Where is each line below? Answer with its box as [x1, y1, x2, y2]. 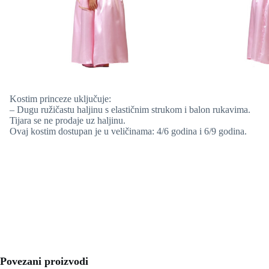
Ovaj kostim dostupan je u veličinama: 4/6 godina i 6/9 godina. [10, 125, 247, 136]
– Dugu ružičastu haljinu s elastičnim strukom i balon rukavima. [10, 104, 250, 115]
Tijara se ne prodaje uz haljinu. [10, 115, 125, 125]
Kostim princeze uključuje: [10, 93, 111, 104]
